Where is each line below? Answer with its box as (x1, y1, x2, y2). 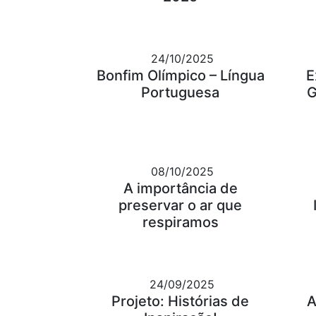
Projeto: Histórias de (111, 293, 250, 310)
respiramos (142, 214, 219, 231)
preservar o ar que (119, 197, 243, 214)
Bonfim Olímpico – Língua (96, 67, 265, 85)
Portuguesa (141, 84, 220, 102)
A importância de (123, 180, 238, 197)
